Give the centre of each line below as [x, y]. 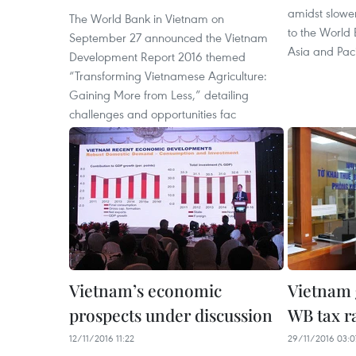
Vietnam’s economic [145, 290]
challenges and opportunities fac [153, 114]
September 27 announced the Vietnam [168, 37]
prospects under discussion [171, 315]
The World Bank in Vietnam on [147, 18]
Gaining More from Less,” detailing [159, 95]
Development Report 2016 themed [157, 56]
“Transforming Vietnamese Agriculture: [168, 75]
